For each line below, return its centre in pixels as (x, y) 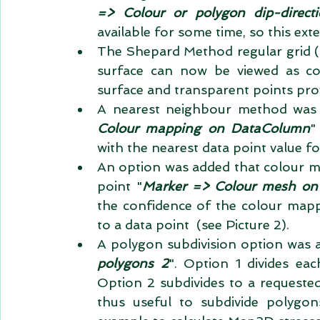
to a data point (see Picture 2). (199, 225)
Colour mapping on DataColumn (204, 128)
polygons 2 (133, 263)
